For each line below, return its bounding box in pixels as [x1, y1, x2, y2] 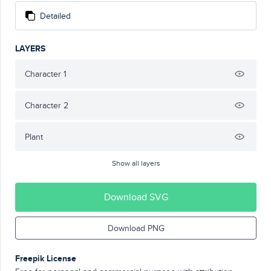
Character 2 [25, 99, 68, 111]
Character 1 [25, 68, 67, 80]
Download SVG [103, 190, 168, 204]
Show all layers [111, 158, 160, 168]
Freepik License [15, 252, 76, 264]
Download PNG [107, 222, 165, 234]
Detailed [40, 10, 71, 22]
